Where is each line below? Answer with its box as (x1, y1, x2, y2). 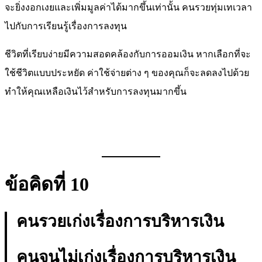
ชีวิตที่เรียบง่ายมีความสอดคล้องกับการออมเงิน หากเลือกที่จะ (5, 49, 251, 60)
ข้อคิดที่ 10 (5, 173, 89, 195)
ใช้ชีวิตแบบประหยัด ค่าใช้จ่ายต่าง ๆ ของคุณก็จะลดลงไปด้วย (5, 68, 249, 78)
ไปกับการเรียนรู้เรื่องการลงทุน (5, 21, 127, 32)
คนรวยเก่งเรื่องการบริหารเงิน (16, 212, 224, 230)
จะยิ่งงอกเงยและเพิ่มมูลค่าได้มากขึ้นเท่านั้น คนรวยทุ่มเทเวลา (5, 2, 252, 13)
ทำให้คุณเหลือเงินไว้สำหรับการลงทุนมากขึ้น (5, 87, 187, 97)
